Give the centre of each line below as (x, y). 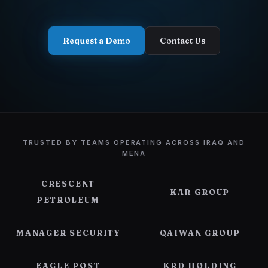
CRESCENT (68, 184)
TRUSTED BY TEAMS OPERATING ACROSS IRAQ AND (134, 142)
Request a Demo (96, 41)
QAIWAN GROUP (200, 233)
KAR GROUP (200, 192)
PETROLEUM (68, 200)
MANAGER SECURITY (68, 233)
